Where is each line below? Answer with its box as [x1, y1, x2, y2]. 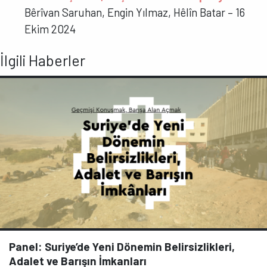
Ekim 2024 [24, 22, 76, 36]
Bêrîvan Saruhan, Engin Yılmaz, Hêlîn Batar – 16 [24, 5, 246, 20]
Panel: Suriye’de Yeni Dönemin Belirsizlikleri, [9, 239, 235, 253]
